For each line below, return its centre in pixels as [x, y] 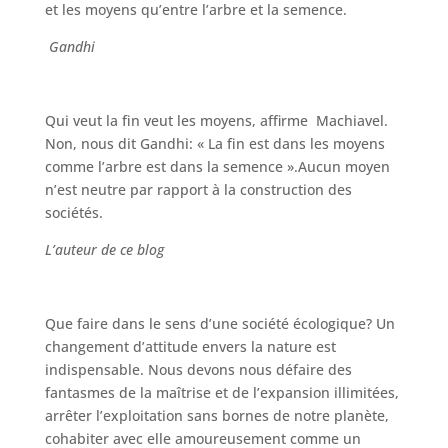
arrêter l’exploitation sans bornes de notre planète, [216, 415]
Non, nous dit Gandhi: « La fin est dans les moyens [214, 143]
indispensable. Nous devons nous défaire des [198, 369]
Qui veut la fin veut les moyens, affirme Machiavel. [216, 120]
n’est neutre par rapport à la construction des [198, 189]
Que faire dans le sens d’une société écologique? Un [219, 323]
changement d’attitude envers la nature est [190, 346]
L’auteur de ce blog [104, 249]
